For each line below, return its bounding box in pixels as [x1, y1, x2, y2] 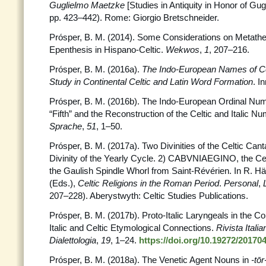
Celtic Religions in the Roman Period [78, 178, 219, 188]
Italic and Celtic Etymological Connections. [49, 223, 216, 233]
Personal [224, 178, 258, 188]
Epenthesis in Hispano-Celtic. [49, 45, 166, 55]
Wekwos [166, 45, 199, 55]
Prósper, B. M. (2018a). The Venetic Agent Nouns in [49, 255, 251, 265]
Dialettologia [49, 235, 96, 245]
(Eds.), [49, 178, 78, 188]
